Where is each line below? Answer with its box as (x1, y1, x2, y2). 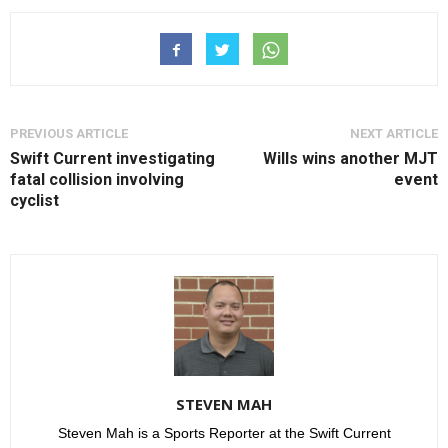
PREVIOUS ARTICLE (10, 126, 128, 142)
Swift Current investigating (10, 149, 215, 169)
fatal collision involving (10, 170, 184, 190)
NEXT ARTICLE (350, 126, 438, 142)
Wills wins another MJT (263, 149, 438, 169)
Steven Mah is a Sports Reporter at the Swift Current (57, 425, 391, 442)
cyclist (10, 191, 59, 211)
